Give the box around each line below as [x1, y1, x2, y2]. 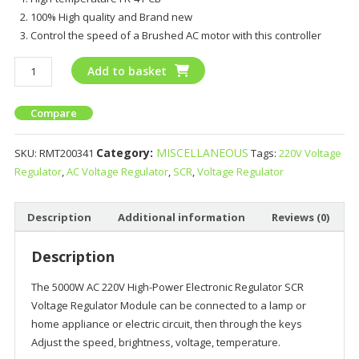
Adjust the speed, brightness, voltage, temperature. [30, 335, 280, 350]
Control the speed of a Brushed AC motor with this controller [30, 28, 321, 43]
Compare [30, 106, 77, 121]
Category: [95, 145, 156, 161]
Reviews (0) [271, 209, 329, 224]
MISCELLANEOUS [155, 145, 248, 161]
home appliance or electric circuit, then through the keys [30, 317, 302, 332]
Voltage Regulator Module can [30, 298, 179, 313]
